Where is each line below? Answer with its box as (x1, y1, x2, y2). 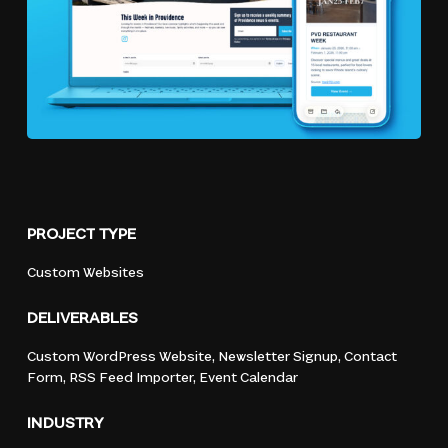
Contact (344, 350, 398, 366)
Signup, (293, 350, 342, 366)
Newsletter (218, 350, 291, 366)
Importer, (136, 371, 197, 387)
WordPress (83, 350, 157, 366)
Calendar (240, 371, 299, 387)
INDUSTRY (27, 416, 105, 433)
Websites (83, 266, 145, 282)
